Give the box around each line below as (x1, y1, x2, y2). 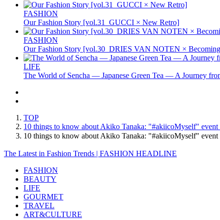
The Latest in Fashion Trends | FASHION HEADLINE (4, 149, 177, 158)
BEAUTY (24, 174, 56, 183)
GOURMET (24, 192, 63, 201)
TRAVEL (24, 201, 55, 210)
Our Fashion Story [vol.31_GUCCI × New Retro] (24, 18, 179, 27)
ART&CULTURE (24, 210, 82, 219)
